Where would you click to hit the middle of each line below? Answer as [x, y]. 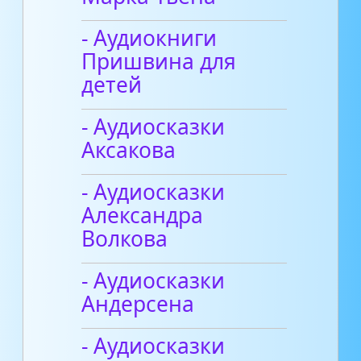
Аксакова [129, 149]
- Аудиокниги [149, 37]
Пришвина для [159, 61]
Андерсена [138, 303]
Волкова [125, 238]
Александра [143, 215]
